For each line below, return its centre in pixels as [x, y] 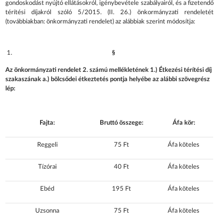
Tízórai [47, 167]
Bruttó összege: [122, 123]
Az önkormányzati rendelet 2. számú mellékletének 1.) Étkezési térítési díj [109, 70]
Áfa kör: [184, 123]
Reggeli [47, 145]
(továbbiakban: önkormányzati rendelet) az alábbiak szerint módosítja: [100, 22]
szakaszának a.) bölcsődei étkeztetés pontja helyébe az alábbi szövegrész [108, 79]
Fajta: [47, 123]
